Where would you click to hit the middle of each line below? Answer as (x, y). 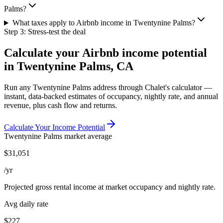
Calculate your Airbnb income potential (106, 53)
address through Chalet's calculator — (152, 88)
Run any (18, 88)
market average (87, 136)
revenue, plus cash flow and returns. (60, 106)
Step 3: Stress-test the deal (45, 32)
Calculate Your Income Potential (55, 127)
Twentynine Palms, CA (75, 66)
